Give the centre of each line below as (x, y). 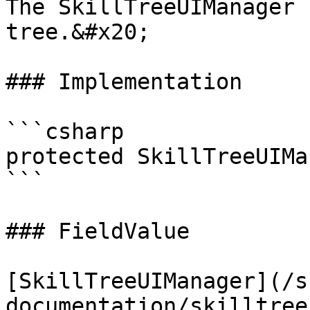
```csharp (65, 131)
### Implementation (124, 82)
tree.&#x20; (78, 32)
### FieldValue (98, 231)
